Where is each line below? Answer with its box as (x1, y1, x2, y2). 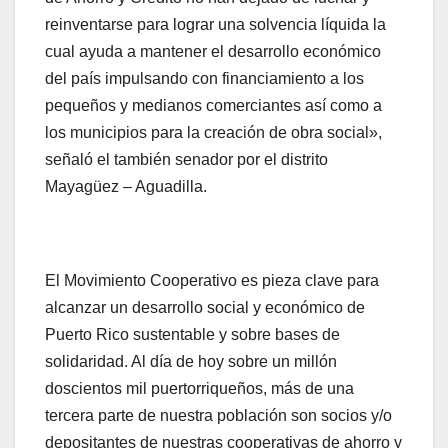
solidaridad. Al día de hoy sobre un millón (45, 353, 337, 371)
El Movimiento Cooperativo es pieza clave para (45, 272, 379, 290)
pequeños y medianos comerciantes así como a (45, 97, 382, 115)
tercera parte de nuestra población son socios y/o (45, 407, 392, 425)
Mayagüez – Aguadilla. (45, 178, 207, 196)
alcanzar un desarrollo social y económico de (45, 299, 365, 317)
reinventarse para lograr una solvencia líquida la (45, 16, 386, 34)
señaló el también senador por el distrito (45, 151, 328, 169)
